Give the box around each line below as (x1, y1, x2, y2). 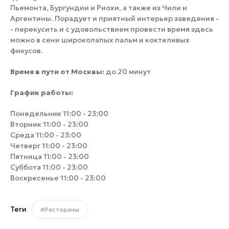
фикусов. (10, 46, 43, 56)
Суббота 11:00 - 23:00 (10, 163, 88, 172)
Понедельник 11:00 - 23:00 (10, 109, 108, 119)
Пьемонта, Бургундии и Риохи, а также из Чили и (10, 3, 187, 13)
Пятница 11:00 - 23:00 (10, 152, 89, 162)
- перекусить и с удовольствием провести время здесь (10, 25, 213, 34)
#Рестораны (40, 205, 79, 214)
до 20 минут (104, 67, 151, 77)
